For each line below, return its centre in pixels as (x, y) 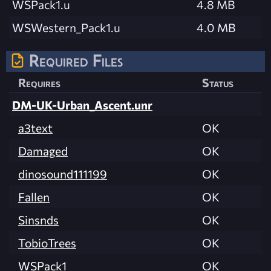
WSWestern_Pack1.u (66, 27)
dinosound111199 (63, 174)
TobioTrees (47, 243)
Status (218, 83)
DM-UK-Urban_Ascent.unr (82, 105)
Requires (39, 83)
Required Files (76, 60)
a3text (35, 128)
